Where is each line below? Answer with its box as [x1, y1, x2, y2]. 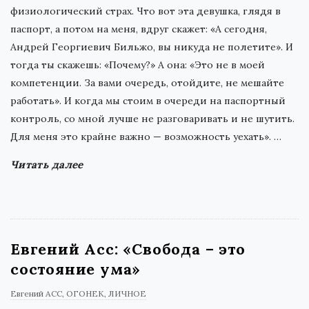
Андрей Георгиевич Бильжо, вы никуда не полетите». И [10, 41, 293, 53]
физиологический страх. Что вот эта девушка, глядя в [10, 5, 281, 17]
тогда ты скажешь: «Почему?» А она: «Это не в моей [10, 59, 265, 71]
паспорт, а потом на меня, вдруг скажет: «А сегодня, [10, 23, 267, 35]
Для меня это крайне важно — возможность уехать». [10, 130, 271, 143]
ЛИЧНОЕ [108, 288, 146, 299]
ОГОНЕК [66, 288, 104, 299]
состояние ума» [10, 259, 141, 279]
